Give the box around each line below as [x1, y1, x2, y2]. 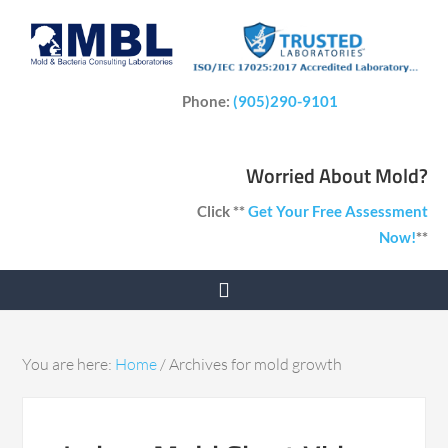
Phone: [182, 92, 234, 111]
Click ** [197, 202, 248, 221]
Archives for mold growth [166, 354, 343, 375]
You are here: [22, 354, 116, 375]
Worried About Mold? [246, 160, 428, 192]
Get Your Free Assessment [248, 202, 428, 221]
